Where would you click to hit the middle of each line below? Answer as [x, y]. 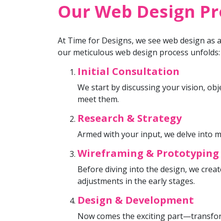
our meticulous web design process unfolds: [139, 52]
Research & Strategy [129, 118]
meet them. [98, 99]
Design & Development [136, 200]
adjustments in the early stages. [136, 181]
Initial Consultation [129, 71]
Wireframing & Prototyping [148, 153]
